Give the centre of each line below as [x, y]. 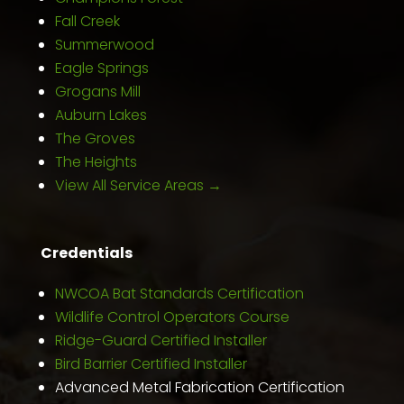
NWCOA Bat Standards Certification [179, 293]
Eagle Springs [101, 68]
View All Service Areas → [138, 185]
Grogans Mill [97, 91]
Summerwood [104, 44]
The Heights [96, 161]
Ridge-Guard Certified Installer [161, 340]
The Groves [95, 138]
